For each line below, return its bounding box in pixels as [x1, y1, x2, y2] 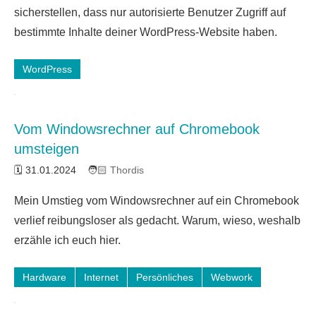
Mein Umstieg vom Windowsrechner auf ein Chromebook [14, 194, 299, 207]
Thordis [110, 164, 144, 176]
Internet [84, 271, 119, 283]
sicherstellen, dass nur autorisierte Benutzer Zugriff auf [14, 6, 286, 18]
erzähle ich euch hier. [14, 233, 121, 246]
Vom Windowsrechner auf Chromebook [14, 121, 260, 137]
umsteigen [14, 140, 79, 157]
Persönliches [136, 271, 193, 283]
